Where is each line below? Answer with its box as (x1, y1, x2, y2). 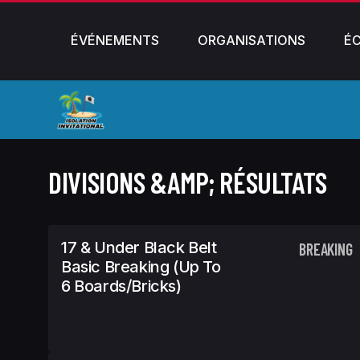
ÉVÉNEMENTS (71, 32, 159, 48)
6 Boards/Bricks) (61, 276, 182, 296)
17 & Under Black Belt (61, 238, 217, 257)
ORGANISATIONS (198, 32, 305, 48)
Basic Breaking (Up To (61, 257, 221, 276)
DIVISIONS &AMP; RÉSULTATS (48, 165, 327, 199)
